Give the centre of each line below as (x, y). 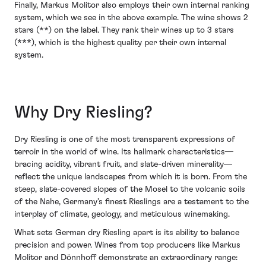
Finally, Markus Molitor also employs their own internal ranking (132, 6)
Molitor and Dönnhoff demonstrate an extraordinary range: (126, 258)
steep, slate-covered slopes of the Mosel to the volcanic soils (130, 189)
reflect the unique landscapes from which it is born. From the (131, 177)
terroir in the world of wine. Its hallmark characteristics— (124, 152)
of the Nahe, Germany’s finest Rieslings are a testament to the (132, 202)
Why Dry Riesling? (83, 113)
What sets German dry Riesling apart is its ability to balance (127, 233)
